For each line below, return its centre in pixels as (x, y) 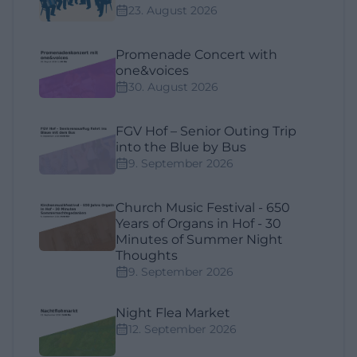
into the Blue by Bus (181, 147)
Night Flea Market (173, 313)
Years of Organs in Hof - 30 (198, 224)
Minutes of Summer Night (199, 240)
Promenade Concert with (196, 55)
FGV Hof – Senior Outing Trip (206, 131)
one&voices (152, 71)
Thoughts (147, 256)
